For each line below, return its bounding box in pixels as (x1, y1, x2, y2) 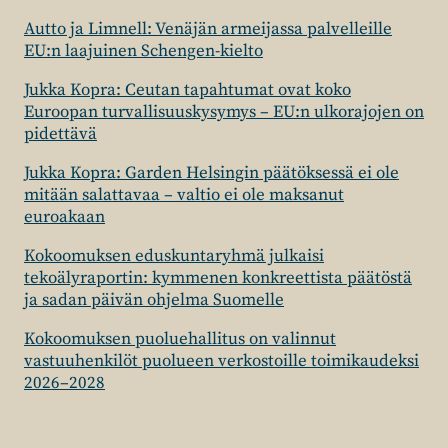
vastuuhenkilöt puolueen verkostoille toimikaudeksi (24, 350, 419, 372)
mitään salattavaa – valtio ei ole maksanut (24, 184, 344, 206)
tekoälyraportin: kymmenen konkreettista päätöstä (24, 267, 412, 289)
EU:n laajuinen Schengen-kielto (24, 40, 263, 62)
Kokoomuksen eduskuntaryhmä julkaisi (24, 245, 324, 267)
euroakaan (24, 206, 105, 228)
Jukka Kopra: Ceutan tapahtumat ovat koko (24, 79, 351, 101)
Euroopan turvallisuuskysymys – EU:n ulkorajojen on (24, 101, 424, 123)
